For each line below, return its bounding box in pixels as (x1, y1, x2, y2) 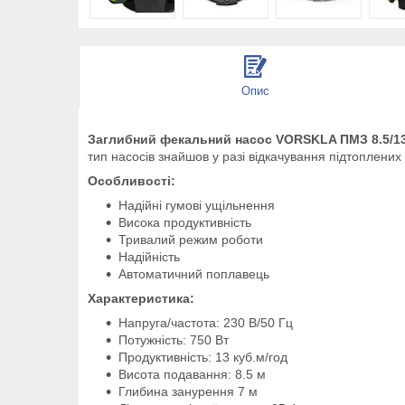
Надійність (118, 249, 180, 264)
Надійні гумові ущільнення (118, 197, 275, 212)
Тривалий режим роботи (118, 231, 263, 247)
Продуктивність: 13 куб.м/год (118, 349, 287, 364)
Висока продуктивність (118, 214, 251, 230)
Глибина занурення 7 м (118, 383, 258, 399)
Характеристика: (88, 290, 194, 306)
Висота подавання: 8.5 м (118, 366, 266, 381)
